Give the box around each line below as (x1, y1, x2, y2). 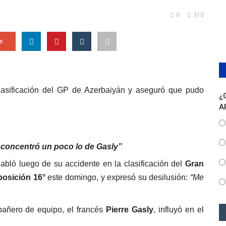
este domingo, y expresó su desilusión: (45, 173, 191, 182)
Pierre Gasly (106, 205, 154, 214)
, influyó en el (153, 205, 204, 214)
